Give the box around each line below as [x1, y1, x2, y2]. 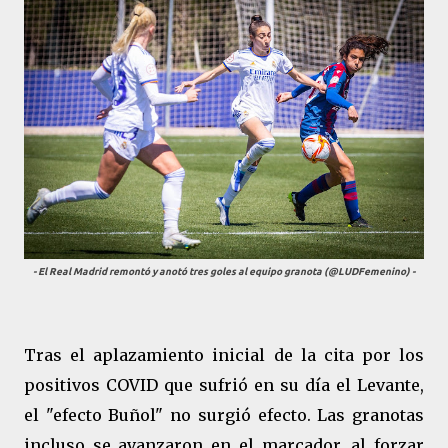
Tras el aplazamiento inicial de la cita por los [24, 345, 424, 365]
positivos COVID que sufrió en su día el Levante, [24, 375, 424, 395]
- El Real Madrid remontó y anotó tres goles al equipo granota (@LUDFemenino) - [33, 266, 415, 277]
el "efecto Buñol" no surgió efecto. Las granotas [24, 405, 424, 425]
